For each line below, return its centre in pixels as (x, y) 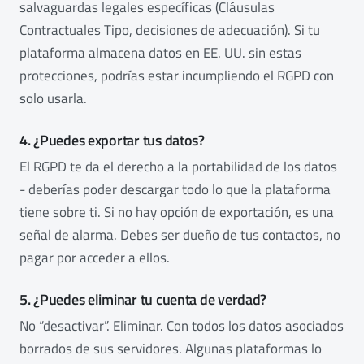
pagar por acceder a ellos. (95, 258)
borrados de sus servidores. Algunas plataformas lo (171, 349)
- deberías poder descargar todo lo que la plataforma (175, 190)
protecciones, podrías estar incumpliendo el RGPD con (177, 76)
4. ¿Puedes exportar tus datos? (112, 141)
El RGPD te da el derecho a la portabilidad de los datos (178, 167)
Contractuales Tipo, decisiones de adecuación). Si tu (170, 30)
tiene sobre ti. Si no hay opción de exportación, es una (177, 212)
